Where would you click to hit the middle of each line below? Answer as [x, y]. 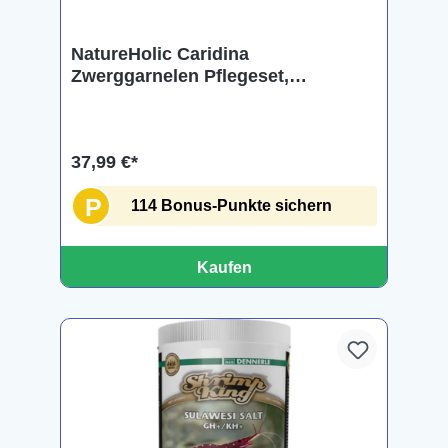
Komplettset [123, 98]
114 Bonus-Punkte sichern [231, 205]
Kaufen [224, 267]
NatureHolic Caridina [160, 54]
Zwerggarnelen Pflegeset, [180, 76]
